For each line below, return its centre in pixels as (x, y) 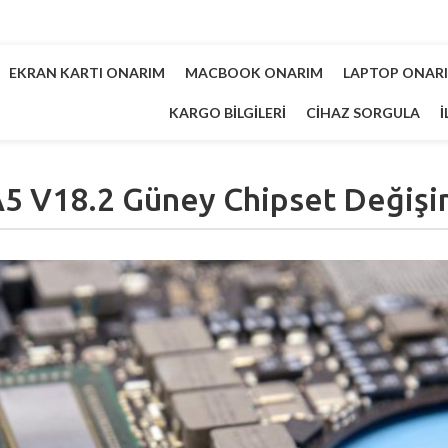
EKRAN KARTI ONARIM (87, 72)
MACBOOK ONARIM (254, 72)
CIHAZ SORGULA (363, 112)
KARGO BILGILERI (228, 112)
